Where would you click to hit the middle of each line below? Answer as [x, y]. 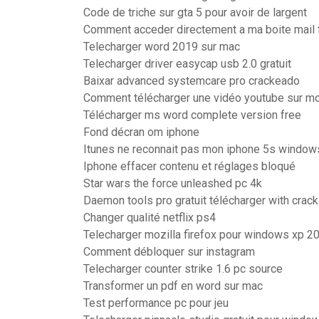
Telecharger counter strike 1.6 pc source [183, 269]
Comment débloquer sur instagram [169, 252]
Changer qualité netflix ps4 [150, 218]
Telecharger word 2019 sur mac [162, 47]
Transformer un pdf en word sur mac [173, 286]
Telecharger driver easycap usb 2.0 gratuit [187, 64]
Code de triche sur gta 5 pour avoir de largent [195, 12]
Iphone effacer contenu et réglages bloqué [189, 166]
